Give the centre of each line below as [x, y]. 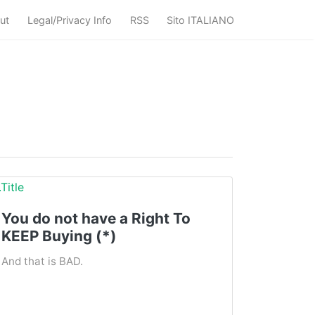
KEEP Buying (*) [59, 236]
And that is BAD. [42, 261]
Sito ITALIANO [201, 20]
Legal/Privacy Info [70, 20]
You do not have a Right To [96, 218]
